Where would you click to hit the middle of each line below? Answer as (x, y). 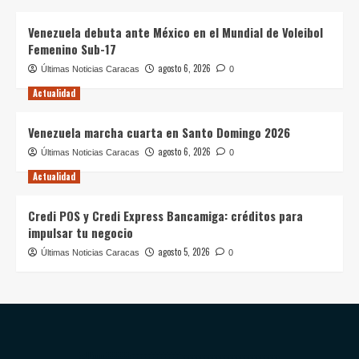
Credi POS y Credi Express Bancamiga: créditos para (165, 216)
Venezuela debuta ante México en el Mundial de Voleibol (175, 32)
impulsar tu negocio (81, 233)
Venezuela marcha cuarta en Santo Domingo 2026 (159, 133)
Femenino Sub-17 (72, 49)
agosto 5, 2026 (184, 252)
